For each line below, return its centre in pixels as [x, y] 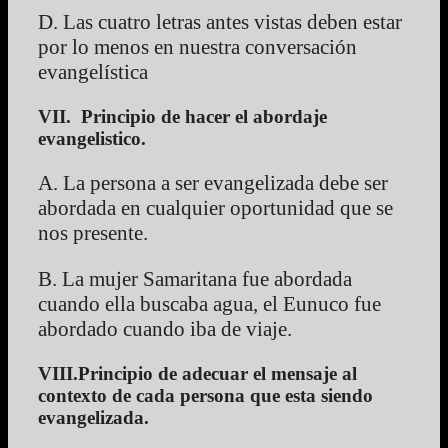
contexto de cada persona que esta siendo [205, 396]
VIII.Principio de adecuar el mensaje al [197, 374]
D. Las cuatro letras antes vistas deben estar [220, 22]
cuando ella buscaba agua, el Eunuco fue [209, 304]
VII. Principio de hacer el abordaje [182, 117]
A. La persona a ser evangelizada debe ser [213, 183]
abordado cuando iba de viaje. [165, 329]
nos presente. [93, 233]
